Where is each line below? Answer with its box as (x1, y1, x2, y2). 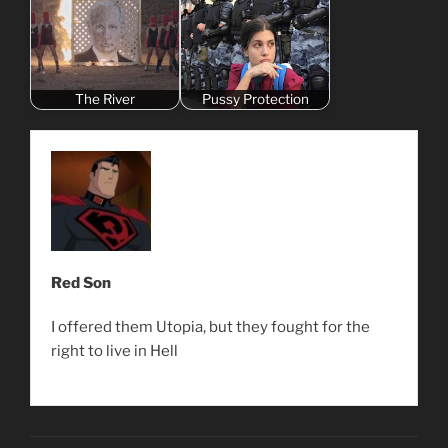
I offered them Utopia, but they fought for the (51, 317, 370, 336)
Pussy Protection (201, 91, 309, 108)
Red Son (51, 273, 111, 292)
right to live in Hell (51, 341, 178, 360)
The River (75, 91, 135, 108)
